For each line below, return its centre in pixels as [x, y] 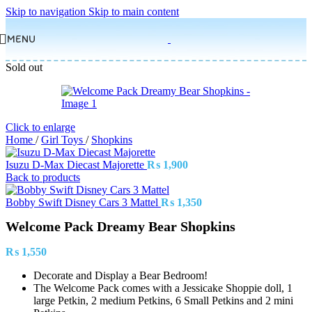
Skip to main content [134, 11]
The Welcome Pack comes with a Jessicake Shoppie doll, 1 [163, 288]
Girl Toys [63, 140]
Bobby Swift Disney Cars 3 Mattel [83, 202]
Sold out [24, 67]
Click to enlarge [40, 127]
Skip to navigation [47, 11]
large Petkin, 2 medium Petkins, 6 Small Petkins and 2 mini [163, 301]
